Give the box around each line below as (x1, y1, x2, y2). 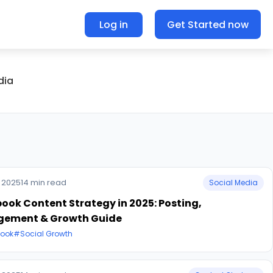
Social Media (209, 177, 258, 188)
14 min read (21, 177, 66, 188)
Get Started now (167, 17, 249, 32)
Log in (99, 17, 128, 32)
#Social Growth (13, 229, 73, 239)
